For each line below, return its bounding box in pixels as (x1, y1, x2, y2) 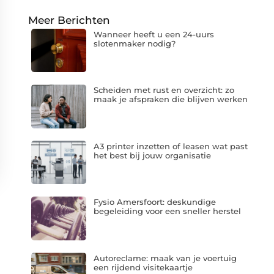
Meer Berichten (28, 13, 110, 26)
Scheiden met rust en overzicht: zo (93, 85, 234, 95)
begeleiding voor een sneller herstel (93, 206, 241, 217)
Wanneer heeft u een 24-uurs (93, 29, 214, 39)
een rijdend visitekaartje (93, 262, 193, 272)
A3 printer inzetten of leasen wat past (93, 141, 248, 151)
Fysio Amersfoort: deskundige (93, 197, 216, 207)
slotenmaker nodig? (93, 38, 176, 48)
